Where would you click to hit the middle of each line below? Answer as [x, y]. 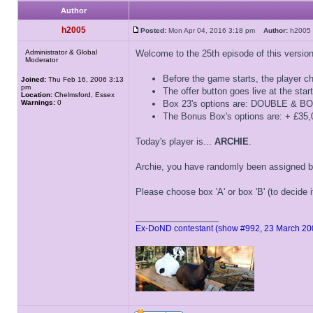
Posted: [153, 30]
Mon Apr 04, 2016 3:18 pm [215, 30]
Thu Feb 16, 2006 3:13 [85, 79]
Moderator [42, 60]
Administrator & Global [61, 52]
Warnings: [38, 102]
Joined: [34, 79]
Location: [37, 95]
